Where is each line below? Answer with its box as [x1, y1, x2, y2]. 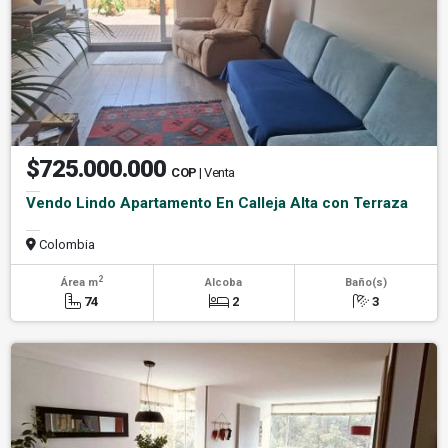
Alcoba [205, 275, 243, 289]
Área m [60, 275, 98, 289]
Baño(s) [344, 275, 387, 289]
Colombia [36, 236, 95, 252]
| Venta [199, 164, 235, 180]
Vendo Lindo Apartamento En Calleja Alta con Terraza [26, 193, 408, 212]
